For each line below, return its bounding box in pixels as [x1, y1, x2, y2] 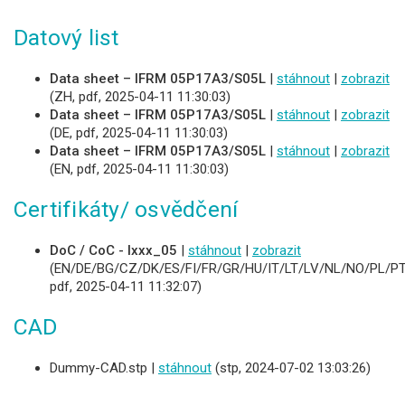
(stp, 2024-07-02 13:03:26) [212, 359, 371, 376]
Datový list [14, 24, 119, 51]
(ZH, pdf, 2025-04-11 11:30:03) [50, 88, 231, 105]
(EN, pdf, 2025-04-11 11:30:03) [50, 160, 229, 177]
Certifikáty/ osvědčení [14, 195, 239, 222]
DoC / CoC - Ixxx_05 [50, 241, 177, 259]
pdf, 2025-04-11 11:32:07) [50, 278, 202, 295]
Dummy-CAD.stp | [50, 359, 158, 376]
